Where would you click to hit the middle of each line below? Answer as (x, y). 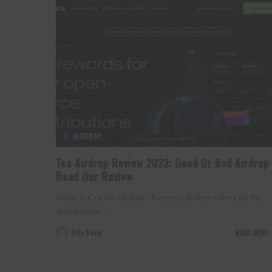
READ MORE (252, 232)
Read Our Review (94, 176)
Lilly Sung (87, 232)
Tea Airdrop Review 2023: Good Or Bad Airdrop (162, 162)
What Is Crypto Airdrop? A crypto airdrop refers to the (159, 197)
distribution (79, 211)
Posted (67, 237)
